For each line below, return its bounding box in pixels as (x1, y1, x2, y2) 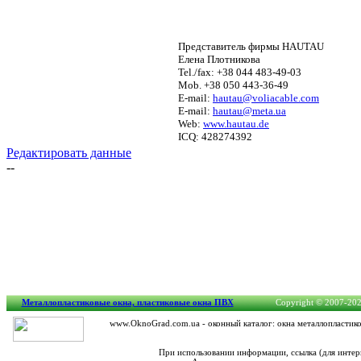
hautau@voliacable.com (213, 92, 319, 104)
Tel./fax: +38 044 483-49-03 (178, 66, 301, 78)
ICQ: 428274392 (178, 131, 252, 143)
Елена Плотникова (178, 53, 260, 65)
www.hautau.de (203, 118, 269, 130)
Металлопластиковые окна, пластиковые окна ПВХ (21, 297, 234, 307)
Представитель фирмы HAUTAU (178, 40, 324, 52)
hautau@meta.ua (213, 105, 286, 117)
